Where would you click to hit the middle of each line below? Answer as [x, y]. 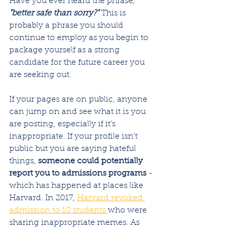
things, [24, 161]
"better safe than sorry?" [54, 14]
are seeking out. [41, 75]
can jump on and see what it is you [79, 112]
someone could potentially [91, 161]
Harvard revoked [111, 198]
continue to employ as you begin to [80, 38]
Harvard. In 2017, [43, 198]
